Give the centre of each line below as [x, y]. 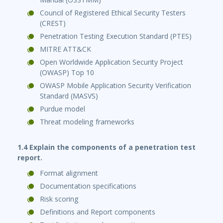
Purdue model [62, 109]
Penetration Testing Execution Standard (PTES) [116, 36]
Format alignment [69, 173]
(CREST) [53, 23]
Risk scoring [59, 199]
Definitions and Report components [98, 212]
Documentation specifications [88, 186]
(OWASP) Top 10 [67, 73]
